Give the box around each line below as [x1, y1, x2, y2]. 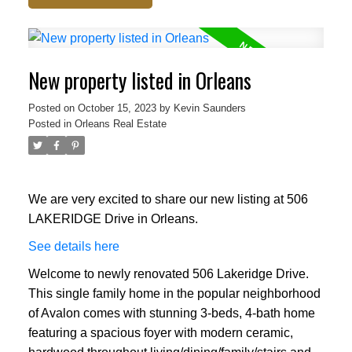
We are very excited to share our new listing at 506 [27, 192, 308, 206]
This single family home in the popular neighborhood [27, 286, 321, 300]
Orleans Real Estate [74, 118, 167, 130]
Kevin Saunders [173, 102, 246, 115]
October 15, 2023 [77, 102, 156, 115]
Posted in [27, 118, 71, 130]
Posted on [27, 102, 78, 115]
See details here [27, 239, 119, 253]
